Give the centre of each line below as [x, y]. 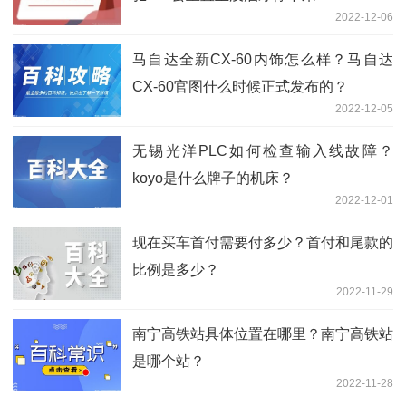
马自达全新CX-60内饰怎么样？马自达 [263, 59]
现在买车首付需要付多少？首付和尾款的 [263, 242]
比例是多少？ [176, 269]
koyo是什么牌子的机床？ [213, 178]
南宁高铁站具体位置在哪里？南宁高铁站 [263, 333]
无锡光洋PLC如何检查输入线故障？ [263, 150]
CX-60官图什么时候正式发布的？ [240, 86]
